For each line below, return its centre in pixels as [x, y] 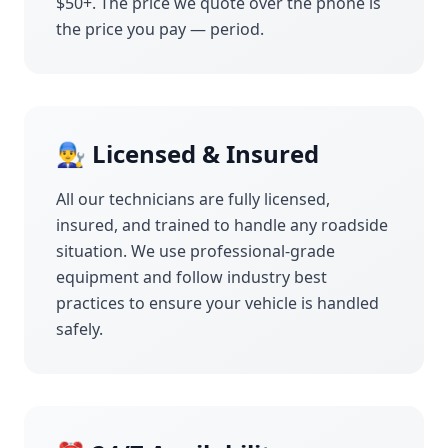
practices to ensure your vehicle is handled [217, 303]
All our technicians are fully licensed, [193, 199]
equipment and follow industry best [191, 277]
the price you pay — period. [160, 29]
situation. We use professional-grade [195, 251]
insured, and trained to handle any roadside [222, 225]
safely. [79, 329]
